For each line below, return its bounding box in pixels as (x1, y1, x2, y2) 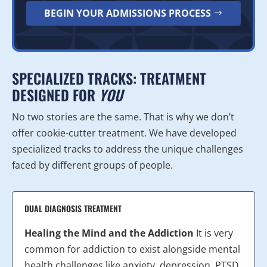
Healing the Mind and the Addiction (24, 226, 194, 240)
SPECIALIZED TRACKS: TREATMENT (12, 67, 206, 89)
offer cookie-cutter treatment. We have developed (12, 126, 237, 140)
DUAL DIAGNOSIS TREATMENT (24, 202, 122, 215)
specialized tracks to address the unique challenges (12, 142, 243, 156)
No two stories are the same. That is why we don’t (12, 110, 234, 124)
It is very (194, 226, 233, 240)
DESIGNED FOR (12, 84, 99, 106)
